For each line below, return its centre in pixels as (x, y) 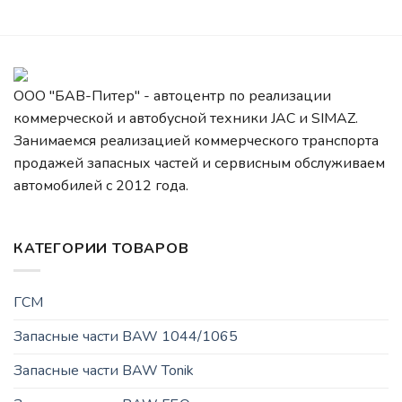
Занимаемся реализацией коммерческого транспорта (196, 140)
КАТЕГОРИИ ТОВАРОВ (101, 248)
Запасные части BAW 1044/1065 (126, 337)
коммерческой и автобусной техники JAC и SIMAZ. (186, 118)
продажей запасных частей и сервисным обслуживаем (199, 163)
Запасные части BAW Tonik (104, 371)
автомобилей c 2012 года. (101, 185)
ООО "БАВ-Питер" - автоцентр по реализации (172, 96)
